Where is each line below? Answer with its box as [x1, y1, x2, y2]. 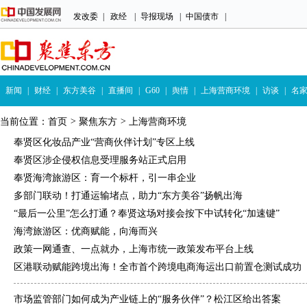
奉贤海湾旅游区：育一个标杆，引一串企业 [14, 173, 196, 183]
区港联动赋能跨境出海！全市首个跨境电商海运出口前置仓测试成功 [14, 262, 302, 272]
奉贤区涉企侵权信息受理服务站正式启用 [14, 155, 186, 165]
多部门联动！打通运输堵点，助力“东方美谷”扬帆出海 [14, 191, 243, 201]
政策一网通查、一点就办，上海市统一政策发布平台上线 [14, 244, 254, 254]
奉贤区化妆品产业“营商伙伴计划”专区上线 [14, 137, 195, 147]
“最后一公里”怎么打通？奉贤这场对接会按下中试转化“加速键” [14, 208, 280, 219]
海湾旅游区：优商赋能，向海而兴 [14, 226, 158, 236]
